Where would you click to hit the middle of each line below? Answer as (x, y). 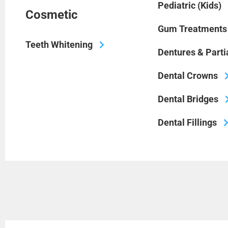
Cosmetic (52, 15)
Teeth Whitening (59, 44)
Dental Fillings (188, 122)
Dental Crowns (188, 75)
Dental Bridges (188, 99)
